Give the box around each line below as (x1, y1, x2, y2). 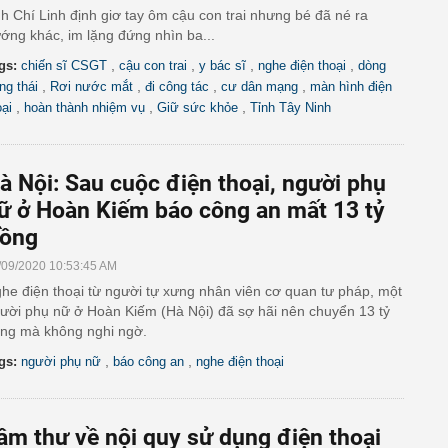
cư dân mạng (221, 79, 298, 94)
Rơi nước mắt (50, 79, 133, 94)
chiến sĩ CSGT (21, 58, 107, 73)
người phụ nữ (21, 354, 101, 369)
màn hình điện (310, 79, 392, 94)
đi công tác (145, 79, 209, 94)
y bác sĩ (199, 58, 246, 73)
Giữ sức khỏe (157, 100, 238, 115)
